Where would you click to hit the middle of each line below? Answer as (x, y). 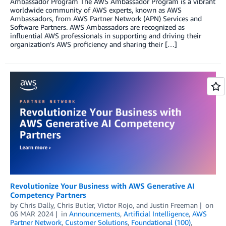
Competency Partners (48, 194)
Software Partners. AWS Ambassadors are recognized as (97, 27)
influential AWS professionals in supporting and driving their (106, 36)
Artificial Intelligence (156, 213)
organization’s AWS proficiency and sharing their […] (94, 44)
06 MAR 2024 (32, 213)
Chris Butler (75, 205)
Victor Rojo (115, 205)
